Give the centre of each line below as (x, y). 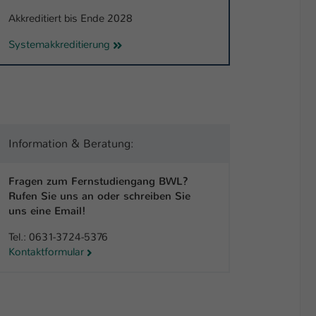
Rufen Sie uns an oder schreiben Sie (99, 196)
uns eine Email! (47, 211)
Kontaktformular (46, 251)
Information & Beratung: (71, 143)
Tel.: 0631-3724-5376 (58, 237)
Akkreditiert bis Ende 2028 (71, 19)
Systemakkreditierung (59, 45)
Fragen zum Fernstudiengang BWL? (98, 181)
